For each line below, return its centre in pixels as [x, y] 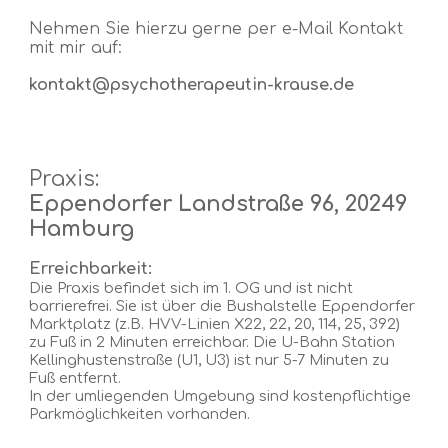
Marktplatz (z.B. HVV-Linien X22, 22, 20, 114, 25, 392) [215, 324]
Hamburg [82, 229]
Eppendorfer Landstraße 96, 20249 [218, 204]
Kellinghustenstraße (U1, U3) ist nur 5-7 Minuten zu [209, 360]
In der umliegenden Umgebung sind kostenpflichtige [220, 396]
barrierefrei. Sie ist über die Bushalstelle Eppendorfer [222, 306]
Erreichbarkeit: [93, 269]
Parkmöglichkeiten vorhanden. [140, 414]
